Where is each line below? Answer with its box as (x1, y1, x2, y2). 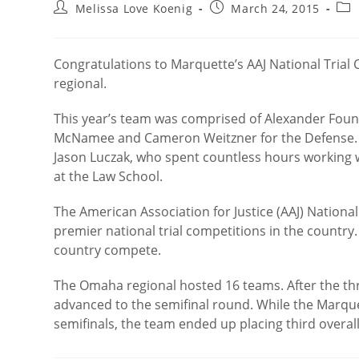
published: (208, 14, 272, 30)
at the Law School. (54, 167, 163, 185)
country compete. (54, 241, 162, 259)
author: (53, 14, 96, 30)
